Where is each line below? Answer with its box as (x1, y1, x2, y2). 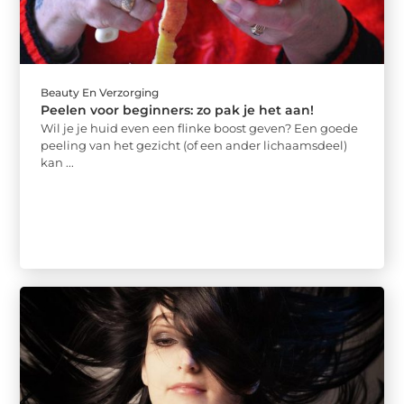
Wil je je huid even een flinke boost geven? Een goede (41, 121, 359, 136)
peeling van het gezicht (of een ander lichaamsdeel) (41, 138, 348, 153)
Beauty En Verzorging (41, 86, 160, 100)
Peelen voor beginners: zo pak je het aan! (41, 102, 315, 119)
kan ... (41, 155, 75, 170)
